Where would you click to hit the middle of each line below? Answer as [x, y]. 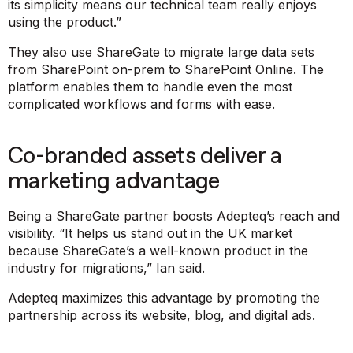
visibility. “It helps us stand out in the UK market [150, 233]
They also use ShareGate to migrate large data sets [161, 52]
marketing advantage [114, 181]
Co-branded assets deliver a [145, 156]
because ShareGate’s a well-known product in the [158, 250]
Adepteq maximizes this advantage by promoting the [164, 297]
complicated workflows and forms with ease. [141, 104]
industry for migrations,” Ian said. [106, 268]
